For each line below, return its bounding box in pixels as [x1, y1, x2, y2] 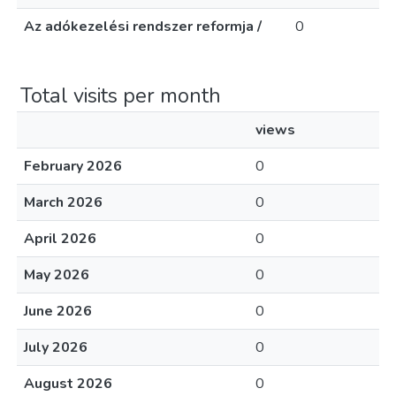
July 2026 [24, 338, 88, 357]
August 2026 [24, 374, 112, 393]
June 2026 [24, 301, 92, 321]
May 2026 [24, 265, 89, 285]
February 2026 [24, 156, 122, 176]
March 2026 [24, 193, 103, 212]
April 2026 [24, 229, 96, 248]
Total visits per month [20, 81, 221, 110]
